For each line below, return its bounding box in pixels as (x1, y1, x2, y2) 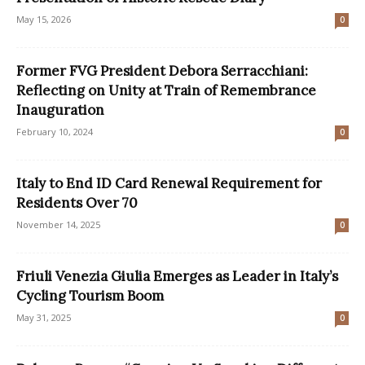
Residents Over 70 (16, 194, 138, 213)
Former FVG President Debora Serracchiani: (16, 62, 308, 81)
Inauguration (16, 101, 104, 120)
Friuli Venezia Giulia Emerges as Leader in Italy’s (16, 267, 338, 286)
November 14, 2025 (16, 218, 100, 231)
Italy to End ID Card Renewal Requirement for (16, 174, 322, 193)
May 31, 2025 (16, 311, 71, 324)
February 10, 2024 (16, 125, 93, 139)
